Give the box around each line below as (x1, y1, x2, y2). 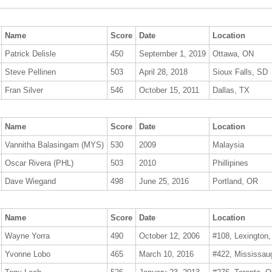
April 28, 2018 (139, 67, 188, 76)
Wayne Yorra (5, 231, 50, 240)
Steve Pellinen (5, 67, 56, 76)
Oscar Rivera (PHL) (5, 158, 73, 168)
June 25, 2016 (139, 176, 189, 186)
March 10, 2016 (139, 249, 194, 259)
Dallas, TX (212, 85, 250, 95)
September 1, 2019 (139, 49, 206, 58)
